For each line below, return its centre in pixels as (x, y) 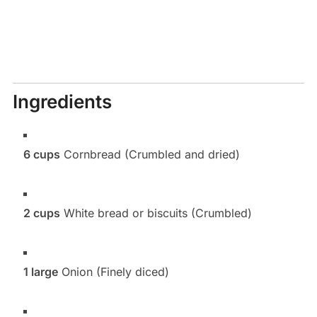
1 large (40, 272)
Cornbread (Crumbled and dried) (150, 155)
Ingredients (62, 102)
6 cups (41, 155)
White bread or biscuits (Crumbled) (156, 213)
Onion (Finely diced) (113, 272)
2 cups (41, 213)
